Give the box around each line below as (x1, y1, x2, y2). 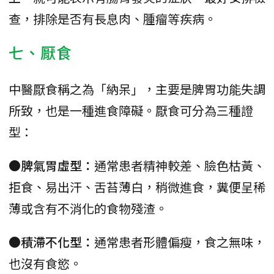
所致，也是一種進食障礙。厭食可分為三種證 (9, 101, 253, 119)
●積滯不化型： (9, 232, 94, 251)
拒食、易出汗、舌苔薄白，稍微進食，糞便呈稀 (9, 177, 265, 196)
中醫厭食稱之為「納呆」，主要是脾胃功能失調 (9, 80, 265, 98)
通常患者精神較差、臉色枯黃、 (94, 156, 265, 174)
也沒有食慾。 (9, 254, 82, 272)
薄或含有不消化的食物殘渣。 (9, 199, 168, 217)
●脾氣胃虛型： (9, 156, 94, 174)
